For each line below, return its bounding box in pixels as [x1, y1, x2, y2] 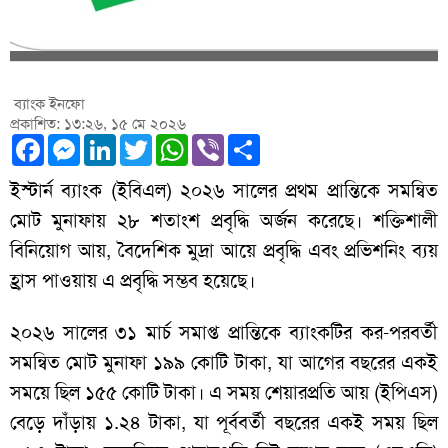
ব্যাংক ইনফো [10, 94, 85, 115]
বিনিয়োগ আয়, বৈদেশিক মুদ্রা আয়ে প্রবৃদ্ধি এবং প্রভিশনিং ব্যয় [10, 238, 438, 264]
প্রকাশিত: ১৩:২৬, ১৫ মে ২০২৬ [10, 114, 186, 135]
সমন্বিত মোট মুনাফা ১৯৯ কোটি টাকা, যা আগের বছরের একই [10, 350, 438, 376]
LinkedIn [116, 129, 191, 156]
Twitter [152, 129, 212, 156]
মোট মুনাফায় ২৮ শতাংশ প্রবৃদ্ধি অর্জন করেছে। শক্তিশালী [10, 208, 438, 234]
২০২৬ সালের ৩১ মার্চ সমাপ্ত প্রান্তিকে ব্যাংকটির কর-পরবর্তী [10, 320, 438, 346]
